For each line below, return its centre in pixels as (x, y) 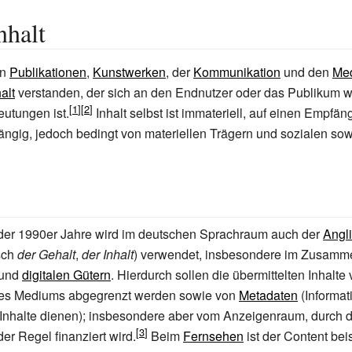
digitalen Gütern (66, 275)
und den (306, 72)
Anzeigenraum (264, 315)
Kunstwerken (129, 72)
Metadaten (268, 295)
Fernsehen (213, 336)
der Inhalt (108, 254)
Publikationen (48, 72)
